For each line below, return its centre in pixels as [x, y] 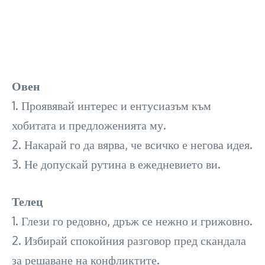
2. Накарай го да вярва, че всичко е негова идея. [132, 144]
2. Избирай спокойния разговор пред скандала [129, 240]
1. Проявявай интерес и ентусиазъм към [112, 105]
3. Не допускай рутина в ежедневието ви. [116, 164]
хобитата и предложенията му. [89, 125]
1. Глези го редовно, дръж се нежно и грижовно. [132, 221]
